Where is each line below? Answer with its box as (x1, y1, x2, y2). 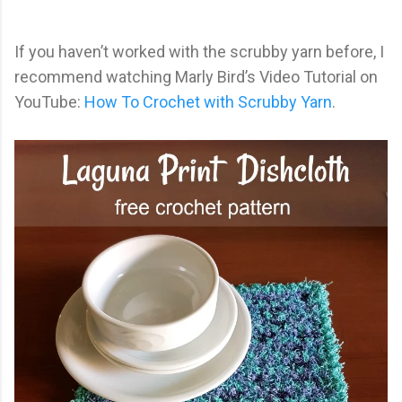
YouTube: (14, 92, 84, 112)
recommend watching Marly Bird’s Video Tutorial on (14, 67, 378, 87)
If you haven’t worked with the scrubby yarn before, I (14, 42, 384, 62)
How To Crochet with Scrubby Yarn (84, 92, 332, 112)
